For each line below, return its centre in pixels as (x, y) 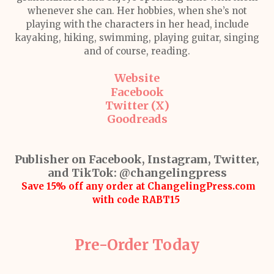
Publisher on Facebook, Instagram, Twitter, (137, 159)
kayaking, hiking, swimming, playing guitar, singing (137, 38)
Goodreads (137, 119)
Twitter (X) (137, 106)
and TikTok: (82, 173)
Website (137, 78)
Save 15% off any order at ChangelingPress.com (137, 186)
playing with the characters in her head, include (137, 24)
